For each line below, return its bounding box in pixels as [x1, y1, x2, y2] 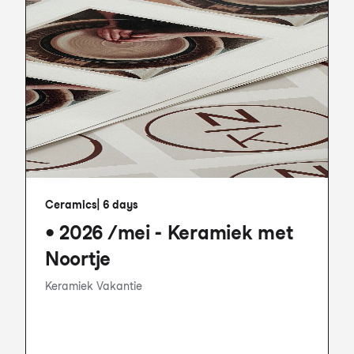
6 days [103, 198, 138, 211]
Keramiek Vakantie [45, 280, 142, 292]
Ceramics [45, 198, 97, 211]
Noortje [45, 247, 111, 270]
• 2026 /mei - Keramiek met [45, 221, 293, 244]
